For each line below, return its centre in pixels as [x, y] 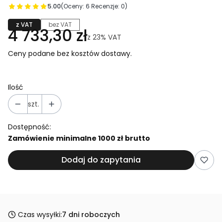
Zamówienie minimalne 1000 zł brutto [79, 138]
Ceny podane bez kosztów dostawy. [70, 53]
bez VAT [60, 24]
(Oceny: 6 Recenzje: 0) [94, 6]
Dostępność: [29, 127]
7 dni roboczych [91, 214]
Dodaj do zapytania [101, 160]
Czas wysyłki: [40, 214]
